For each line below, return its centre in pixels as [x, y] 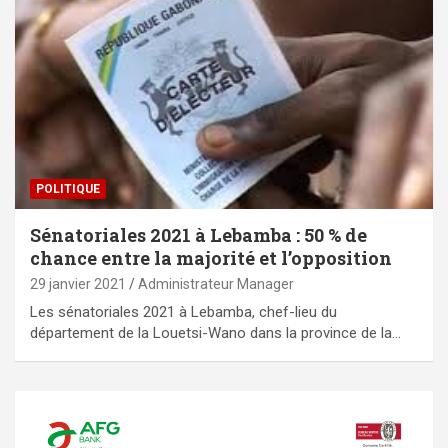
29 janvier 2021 [78, 283]
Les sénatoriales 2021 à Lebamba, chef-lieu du [183, 311]
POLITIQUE [68, 188]
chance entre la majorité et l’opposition [211, 257]
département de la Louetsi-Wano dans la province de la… [215, 332]
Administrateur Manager [216, 283]
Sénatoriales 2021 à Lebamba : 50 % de [198, 234]
